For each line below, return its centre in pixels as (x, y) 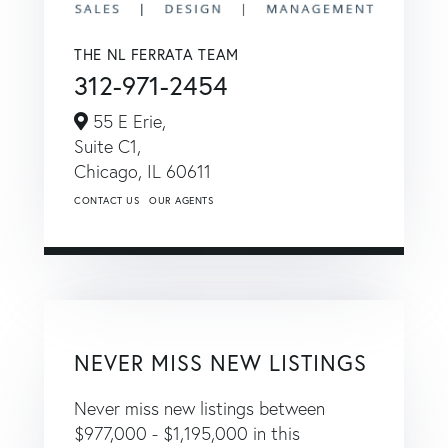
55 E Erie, (127, 122)
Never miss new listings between (199, 409)
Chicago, (110, 172)
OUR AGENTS (181, 201)
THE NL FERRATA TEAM (156, 54)
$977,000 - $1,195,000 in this (187, 434)
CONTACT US (106, 201)
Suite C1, (107, 147)
